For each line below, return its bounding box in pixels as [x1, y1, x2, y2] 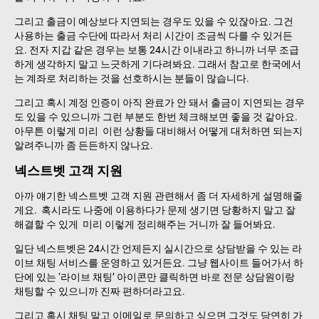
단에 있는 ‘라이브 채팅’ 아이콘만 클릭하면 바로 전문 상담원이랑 [14, 271, 295, 283]
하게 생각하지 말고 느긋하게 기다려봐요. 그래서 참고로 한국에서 [14, 58, 301, 70]
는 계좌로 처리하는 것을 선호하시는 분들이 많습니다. [14, 72, 249, 84]
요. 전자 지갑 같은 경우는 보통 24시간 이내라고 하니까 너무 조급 [14, 43, 299, 56]
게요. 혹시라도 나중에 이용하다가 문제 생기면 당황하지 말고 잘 [14, 204, 296, 216]
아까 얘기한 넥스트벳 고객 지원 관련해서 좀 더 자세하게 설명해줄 [14, 189, 303, 202]
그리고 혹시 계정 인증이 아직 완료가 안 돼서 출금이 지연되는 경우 [14, 96, 305, 108]
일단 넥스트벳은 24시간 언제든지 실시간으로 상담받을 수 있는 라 [14, 242, 302, 254]
